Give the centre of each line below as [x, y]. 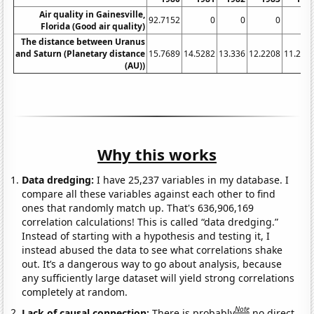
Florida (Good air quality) [93, 26]
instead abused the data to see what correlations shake [152, 250]
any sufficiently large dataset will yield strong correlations [158, 278]
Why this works [157, 154]
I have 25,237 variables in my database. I [192, 179]
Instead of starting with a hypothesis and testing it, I [146, 235]
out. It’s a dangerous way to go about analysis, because [152, 264]
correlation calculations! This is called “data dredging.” [150, 221]
